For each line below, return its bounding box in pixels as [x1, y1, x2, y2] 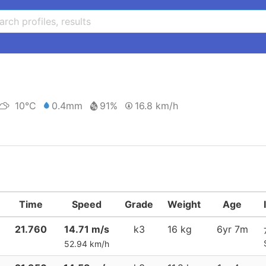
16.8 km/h [135, 100, 178, 112]
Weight [167, 198, 201, 210]
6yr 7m [216, 223, 248, 235]
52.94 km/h [64, 239, 109, 249]
